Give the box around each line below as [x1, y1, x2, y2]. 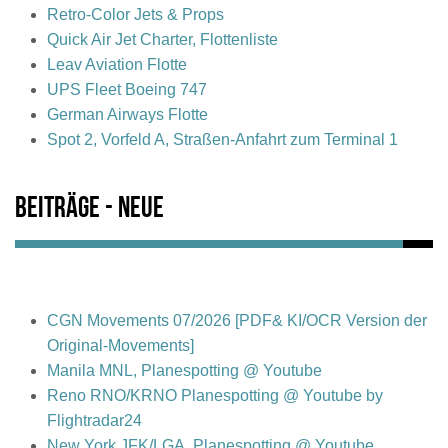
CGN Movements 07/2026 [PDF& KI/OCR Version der [47, 312, 427, 330]
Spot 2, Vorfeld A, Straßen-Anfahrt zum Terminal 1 [47, 131, 398, 149]
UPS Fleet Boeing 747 [47, 81, 207, 99]
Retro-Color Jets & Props [47, 6, 224, 24]
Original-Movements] [47, 337, 194, 355]
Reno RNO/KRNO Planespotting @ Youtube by [47, 387, 383, 405]
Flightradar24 [47, 412, 142, 430]
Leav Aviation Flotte [47, 56, 187, 74]
